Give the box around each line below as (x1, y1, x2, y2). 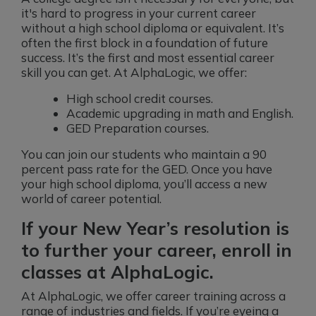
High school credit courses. (66, 91, 213, 107)
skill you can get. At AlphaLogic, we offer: (21, 65, 247, 80)
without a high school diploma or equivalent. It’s (21, 20, 284, 36)
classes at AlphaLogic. (21, 260, 214, 284)
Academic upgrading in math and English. (66, 106, 293, 121)
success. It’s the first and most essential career (21, 50, 274, 66)
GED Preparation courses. (66, 121, 209, 136)
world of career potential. (21, 191, 162, 207)
